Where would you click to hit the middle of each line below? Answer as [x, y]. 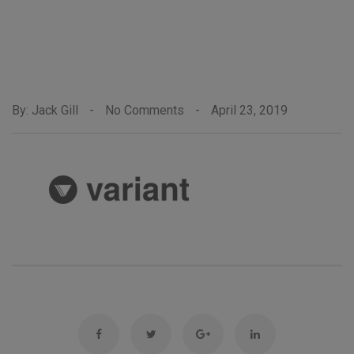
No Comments [145, 111]
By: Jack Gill [47, 111]
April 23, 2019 [249, 111]
